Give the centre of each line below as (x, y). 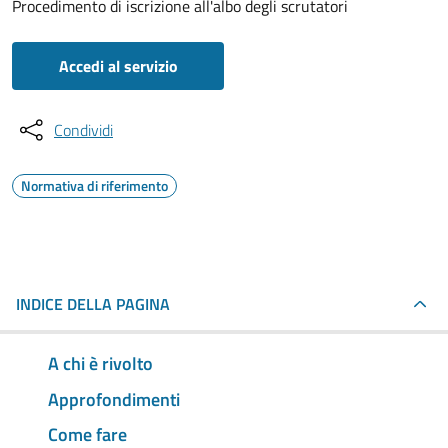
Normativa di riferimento (94, 185)
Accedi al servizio (118, 66)
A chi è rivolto (100, 363)
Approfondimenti (114, 399)
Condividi (83, 130)
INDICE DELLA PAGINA (93, 304)
